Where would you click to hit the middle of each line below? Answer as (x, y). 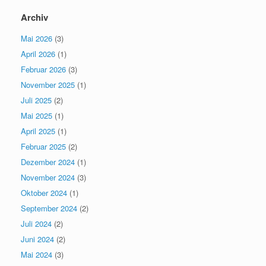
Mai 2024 (37, 254)
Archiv (34, 17)
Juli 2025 (36, 100)
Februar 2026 (43, 69)
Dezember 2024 (48, 162)
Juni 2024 (37, 239)
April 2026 (38, 54)
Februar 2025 (43, 146)
